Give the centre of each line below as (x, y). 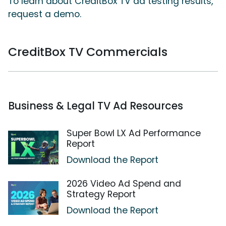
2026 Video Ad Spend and (124, 184)
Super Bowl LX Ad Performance (134, 133)
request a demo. (45, 14)
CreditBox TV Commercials (88, 52)
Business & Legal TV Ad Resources (96, 106)
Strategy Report (101, 194)
